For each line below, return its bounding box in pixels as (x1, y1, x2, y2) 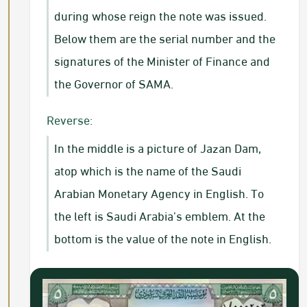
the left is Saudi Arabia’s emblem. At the (54, 204, 265, 227)
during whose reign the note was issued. (54, 3, 267, 27)
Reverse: (47, 108, 93, 131)
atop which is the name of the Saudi (54, 158, 241, 182)
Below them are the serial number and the (54, 26, 275, 49)
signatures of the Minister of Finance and (54, 49, 270, 72)
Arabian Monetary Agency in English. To (54, 181, 264, 204)
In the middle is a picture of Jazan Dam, (54, 136, 261, 159)
